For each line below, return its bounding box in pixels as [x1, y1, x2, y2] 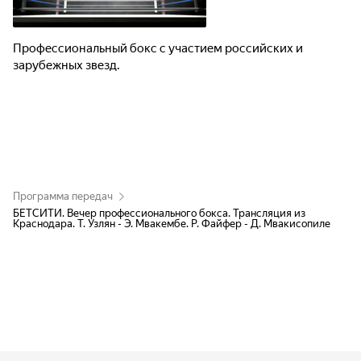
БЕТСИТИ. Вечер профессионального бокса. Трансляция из [13, 207, 305, 219]
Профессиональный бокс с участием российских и [13, 41, 303, 56]
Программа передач [13, 190, 113, 202]
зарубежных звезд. [13, 58, 120, 73]
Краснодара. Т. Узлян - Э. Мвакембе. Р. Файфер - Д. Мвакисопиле [13, 218, 330, 230]
